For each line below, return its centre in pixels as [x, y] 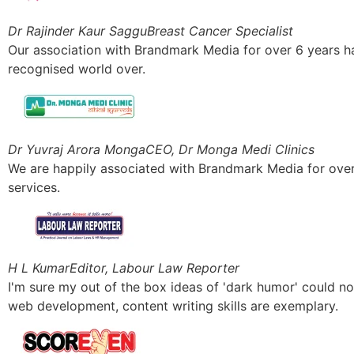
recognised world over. [77, 68]
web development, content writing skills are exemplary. [173, 305]
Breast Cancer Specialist [220, 30]
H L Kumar [39, 267]
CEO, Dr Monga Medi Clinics [230, 149]
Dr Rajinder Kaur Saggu [77, 30]
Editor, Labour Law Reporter [154, 267]
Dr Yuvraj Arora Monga [77, 149]
